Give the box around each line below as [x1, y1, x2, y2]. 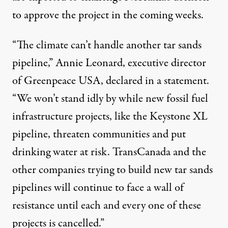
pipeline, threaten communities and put [12, 126, 186, 143]
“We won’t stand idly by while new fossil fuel [12, 91, 208, 107]
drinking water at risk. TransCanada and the [12, 144, 206, 161]
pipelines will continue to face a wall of [12, 180, 184, 196]
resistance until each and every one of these [12, 197, 201, 214]
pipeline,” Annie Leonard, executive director [12, 55, 206, 72]
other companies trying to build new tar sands [12, 162, 213, 179]
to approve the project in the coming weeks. [12, 7, 204, 24]
